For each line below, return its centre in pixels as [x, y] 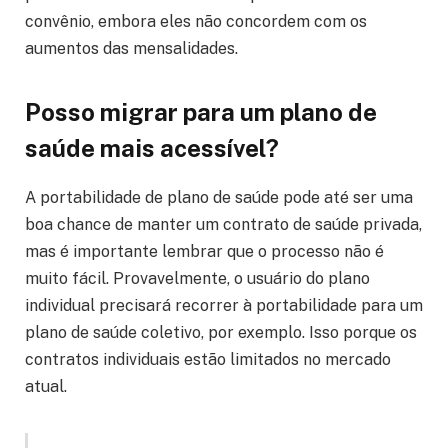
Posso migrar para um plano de [201, 112]
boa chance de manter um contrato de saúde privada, [223, 225]
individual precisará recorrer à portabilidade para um [224, 306]
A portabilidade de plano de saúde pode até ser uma [219, 198]
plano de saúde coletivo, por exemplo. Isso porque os [221, 333]
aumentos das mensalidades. [131, 48]
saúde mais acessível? [152, 148]
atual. [46, 387]
